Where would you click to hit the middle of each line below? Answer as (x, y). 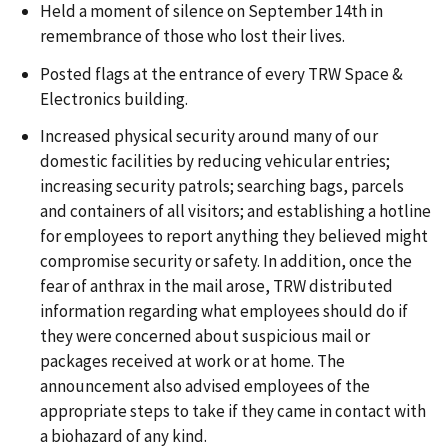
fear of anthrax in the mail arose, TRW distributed (216, 286)
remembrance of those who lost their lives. (192, 35)
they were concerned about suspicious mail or (205, 336)
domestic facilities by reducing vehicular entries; (215, 161)
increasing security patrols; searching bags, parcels (222, 186)
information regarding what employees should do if (224, 311)
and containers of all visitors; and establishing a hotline (235, 211)
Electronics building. (114, 98)
